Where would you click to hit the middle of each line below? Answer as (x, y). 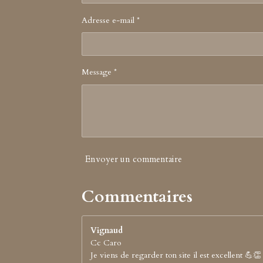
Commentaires (137, 197)
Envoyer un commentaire (134, 159)
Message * (99, 72)
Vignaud (107, 231)
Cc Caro (106, 243)
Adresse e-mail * (111, 20)
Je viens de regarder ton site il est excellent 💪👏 (176, 255)
